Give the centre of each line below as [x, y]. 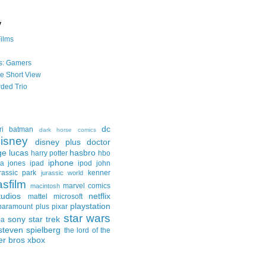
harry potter [49, 153]
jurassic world [62, 172]
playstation [90, 206]
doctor [99, 142]
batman [21, 129]
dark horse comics [67, 129]
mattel [37, 196]
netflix [99, 196]
